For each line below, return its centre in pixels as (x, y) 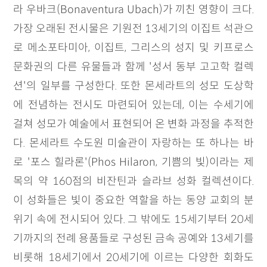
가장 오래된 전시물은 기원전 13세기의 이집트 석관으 (133, 29)
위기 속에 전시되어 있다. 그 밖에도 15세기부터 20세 (133, 219)
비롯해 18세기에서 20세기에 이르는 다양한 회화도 (133, 257)
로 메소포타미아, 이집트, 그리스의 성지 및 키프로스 (133, 48)
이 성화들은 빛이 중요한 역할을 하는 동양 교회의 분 (133, 200)
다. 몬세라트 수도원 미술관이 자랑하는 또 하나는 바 (133, 143)
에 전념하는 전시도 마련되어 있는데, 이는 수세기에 (133, 105)
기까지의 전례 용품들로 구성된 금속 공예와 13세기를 (133, 238)
